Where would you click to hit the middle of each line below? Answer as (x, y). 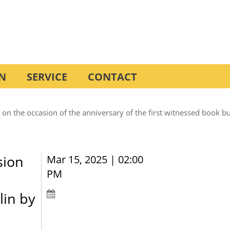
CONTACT (112, 76)
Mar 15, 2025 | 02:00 (95, 159)
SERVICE (47, 76)
